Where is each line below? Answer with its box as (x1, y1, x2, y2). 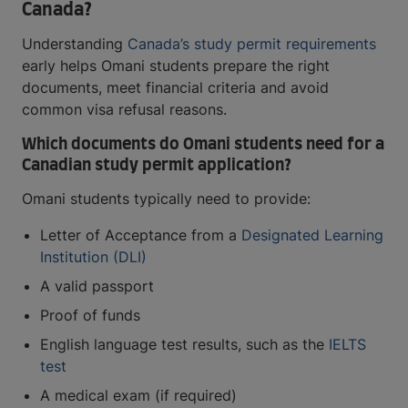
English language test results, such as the (40, 335, 329, 354)
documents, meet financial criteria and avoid (22, 78, 329, 97)
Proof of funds (40, 306, 140, 325)
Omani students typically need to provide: (22, 189, 311, 209)
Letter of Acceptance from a (40, 226, 241, 245)
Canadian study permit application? (22, 158, 291, 175)
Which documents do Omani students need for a (22, 137, 384, 154)
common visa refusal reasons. (22, 100, 227, 119)
